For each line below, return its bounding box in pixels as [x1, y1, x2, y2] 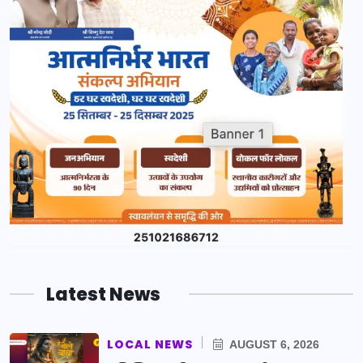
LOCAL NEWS [107, 335, 193, 352]
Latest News [46, 281, 160, 307]
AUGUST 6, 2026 [227, 337, 319, 351]
